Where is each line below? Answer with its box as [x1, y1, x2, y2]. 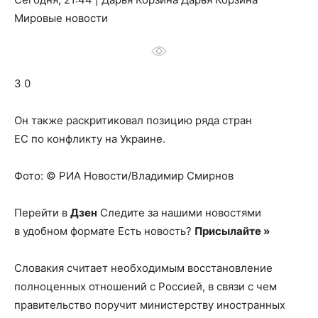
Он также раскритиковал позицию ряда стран [14, 114, 252, 127]
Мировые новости [14, 11, 108, 25]
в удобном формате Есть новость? [14, 224, 194, 238]
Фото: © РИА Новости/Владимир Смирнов [14, 169, 234, 182]
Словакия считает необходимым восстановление [14, 261, 273, 275]
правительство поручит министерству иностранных [14, 298, 285, 312]
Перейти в [14, 206, 70, 219]
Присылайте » [194, 224, 270, 238]
